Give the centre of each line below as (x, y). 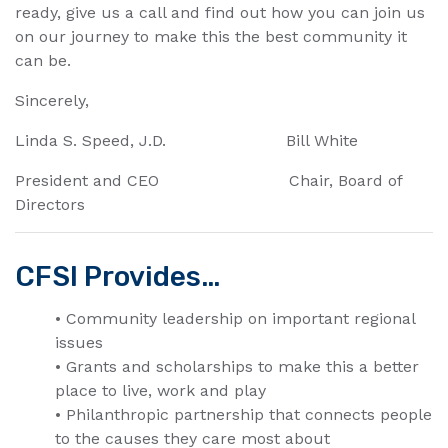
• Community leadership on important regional (235, 319)
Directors (50, 205)
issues (79, 343)
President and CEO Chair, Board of (208, 181)
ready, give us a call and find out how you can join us (220, 13)
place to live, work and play (160, 391)
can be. (43, 61)
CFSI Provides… (117, 277)
